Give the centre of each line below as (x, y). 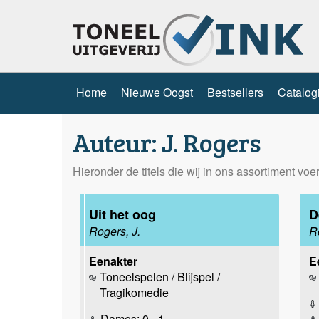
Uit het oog (122, 214)
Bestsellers (235, 92)
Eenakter (113, 261)
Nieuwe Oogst (157, 92)
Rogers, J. (114, 231)
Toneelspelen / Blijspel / (159, 276)
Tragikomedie (134, 292)
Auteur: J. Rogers (167, 142)
